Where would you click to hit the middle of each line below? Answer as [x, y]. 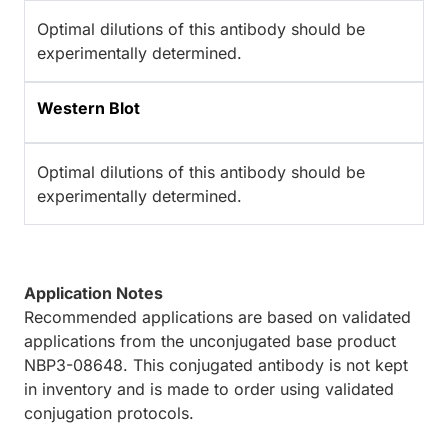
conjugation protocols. [109, 413]
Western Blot [88, 108]
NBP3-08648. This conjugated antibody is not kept [216, 365]
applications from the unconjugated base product [210, 341]
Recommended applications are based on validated [217, 317]
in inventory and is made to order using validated [209, 389]
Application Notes [93, 293]
